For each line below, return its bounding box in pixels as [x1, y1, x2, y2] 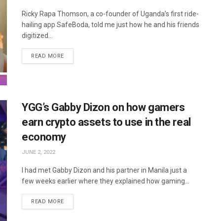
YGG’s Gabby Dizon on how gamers [22, 101, 185, 114]
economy [22, 131, 66, 144]
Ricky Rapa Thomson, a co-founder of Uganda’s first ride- [22, 9, 199, 18]
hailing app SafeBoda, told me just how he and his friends [22, 20, 199, 29]
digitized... [22, 31, 53, 39]
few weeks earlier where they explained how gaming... [22, 177, 189, 185]
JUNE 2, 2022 [22, 149, 55, 156]
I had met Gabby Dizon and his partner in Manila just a [22, 166, 187, 175]
